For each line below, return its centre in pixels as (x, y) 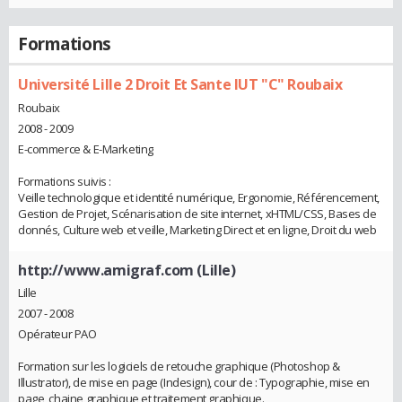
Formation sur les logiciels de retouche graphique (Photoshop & (179, 367)
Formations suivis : (65, 181)
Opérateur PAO (57, 334)
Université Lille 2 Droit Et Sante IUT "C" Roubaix (180, 84)
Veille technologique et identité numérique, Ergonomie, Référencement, (199, 197)
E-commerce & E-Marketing (86, 149)
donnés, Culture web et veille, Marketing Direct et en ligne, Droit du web (197, 229)
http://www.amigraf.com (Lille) (127, 270)
